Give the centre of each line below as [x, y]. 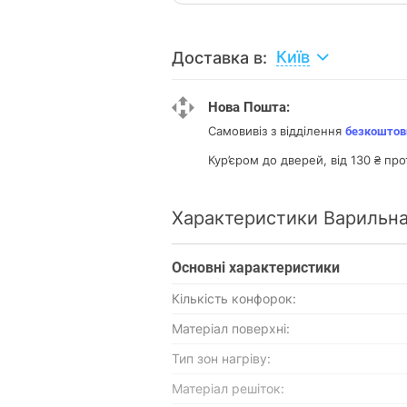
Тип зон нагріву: [221, 358]
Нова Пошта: [249, 107]
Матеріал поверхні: [231, 328]
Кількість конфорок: [234, 298]
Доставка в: [219, 57]
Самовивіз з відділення [277, 130]
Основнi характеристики [256, 268]
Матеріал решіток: [228, 388]
